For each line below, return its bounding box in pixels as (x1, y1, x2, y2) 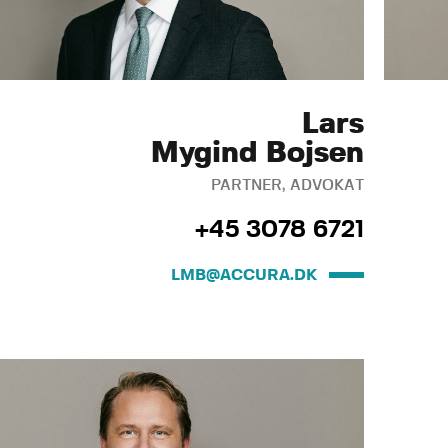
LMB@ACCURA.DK (171, 268, 317, 283)
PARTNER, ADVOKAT (211, 178, 364, 193)
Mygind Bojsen (151, 138, 364, 168)
